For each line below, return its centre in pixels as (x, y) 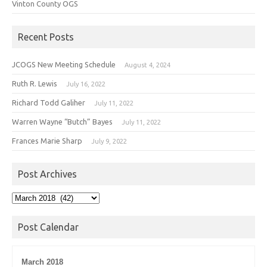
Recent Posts (46, 37)
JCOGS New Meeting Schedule (64, 64)
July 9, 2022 (109, 141)
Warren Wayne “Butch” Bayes (62, 121)
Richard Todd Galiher (49, 102)
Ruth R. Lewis (35, 83)
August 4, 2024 (148, 65)
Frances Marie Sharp (47, 140)
